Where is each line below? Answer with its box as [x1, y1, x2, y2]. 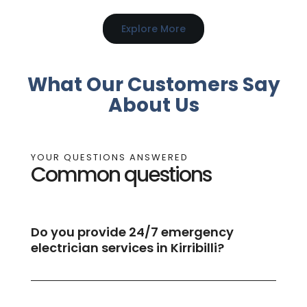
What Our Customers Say [27, 71, 280, 98]
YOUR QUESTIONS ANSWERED [30, 151, 188, 164]
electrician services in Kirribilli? [30, 239, 224, 257]
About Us [108, 91, 199, 119]
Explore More [121, 21, 186, 36]
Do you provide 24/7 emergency [30, 223, 234, 241]
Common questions [30, 160, 211, 190]
